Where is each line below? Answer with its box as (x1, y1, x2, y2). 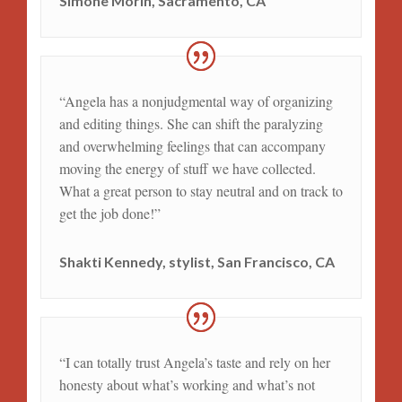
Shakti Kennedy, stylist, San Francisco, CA (58, 253, 335, 270)
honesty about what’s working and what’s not (58, 374, 315, 394)
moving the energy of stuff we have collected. (58, 159, 316, 178)
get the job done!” (58, 204, 161, 223)
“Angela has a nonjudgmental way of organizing (58, 92, 333, 110)
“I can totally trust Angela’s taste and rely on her (58, 352, 330, 371)
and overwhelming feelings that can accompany (58, 136, 326, 155)
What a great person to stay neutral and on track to (58, 181, 343, 200)
